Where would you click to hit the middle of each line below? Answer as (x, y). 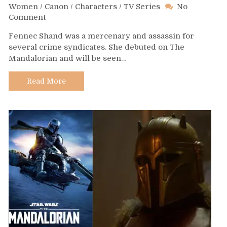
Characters (96, 7)
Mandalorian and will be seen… (68, 59)
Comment (27, 17)
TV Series (142, 7)
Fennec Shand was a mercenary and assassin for (101, 36)
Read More (46, 81)
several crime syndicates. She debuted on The (97, 47)
